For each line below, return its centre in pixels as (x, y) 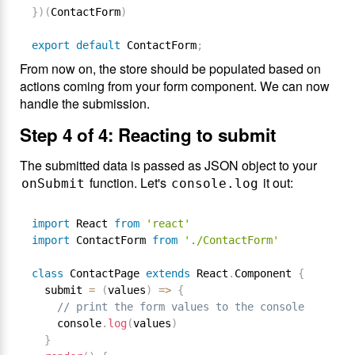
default (98, 45)
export (51, 45)
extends (168, 273)
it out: (277, 183)
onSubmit (53, 183)
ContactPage (105, 273)
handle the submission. (85, 103)
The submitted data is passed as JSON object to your (168, 165)
